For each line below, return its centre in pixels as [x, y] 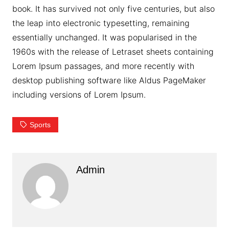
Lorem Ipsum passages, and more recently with [103, 66]
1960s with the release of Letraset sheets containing [113, 52]
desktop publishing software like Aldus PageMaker [109, 81]
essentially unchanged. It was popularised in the [104, 38]
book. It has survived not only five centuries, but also [113, 9]
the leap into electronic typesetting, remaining [101, 23]
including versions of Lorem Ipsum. [79, 95]
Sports [40, 125]
